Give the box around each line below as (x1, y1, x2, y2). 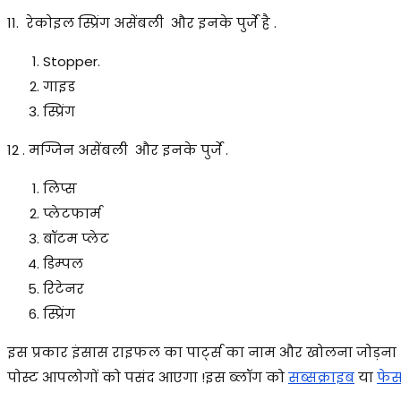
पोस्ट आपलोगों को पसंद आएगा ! (7, 367, 205, 387)
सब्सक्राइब (288, 367, 354, 387)
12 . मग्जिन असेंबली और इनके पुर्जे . (7, 140, 228, 159)
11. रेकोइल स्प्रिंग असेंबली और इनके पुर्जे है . (7, 13, 277, 32)
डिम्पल (43, 253, 83, 273)
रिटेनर (43, 278, 88, 298)
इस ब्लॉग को (205, 367, 288, 387)
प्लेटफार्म (43, 203, 105, 223)
